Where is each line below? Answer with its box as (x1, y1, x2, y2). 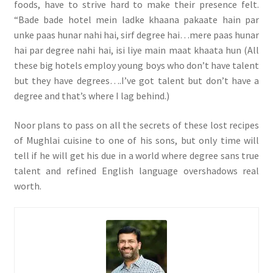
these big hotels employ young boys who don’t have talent (13, 59, 260, 72)
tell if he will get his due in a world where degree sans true (13, 149, 260, 161)
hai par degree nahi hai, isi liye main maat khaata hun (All (13, 44, 260, 57)
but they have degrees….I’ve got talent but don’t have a (13, 74, 260, 87)
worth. (13, 179, 41, 192)
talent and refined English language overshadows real (13, 164, 260, 177)
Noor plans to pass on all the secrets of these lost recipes (13, 118, 260, 131)
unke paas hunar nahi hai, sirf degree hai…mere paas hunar (13, 29, 260, 41)
